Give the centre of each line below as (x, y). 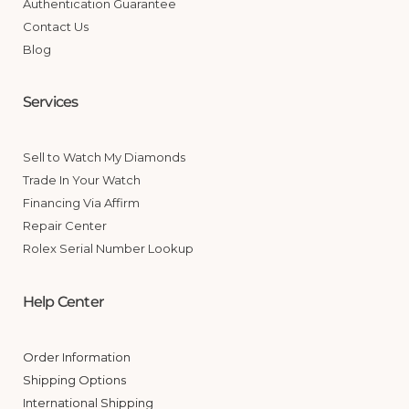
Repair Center (64, 226)
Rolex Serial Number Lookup (108, 249)
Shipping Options (74, 380)
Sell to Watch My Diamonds (104, 157)
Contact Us (55, 26)
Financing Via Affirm (81, 203)
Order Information (76, 357)
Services (50, 102)
